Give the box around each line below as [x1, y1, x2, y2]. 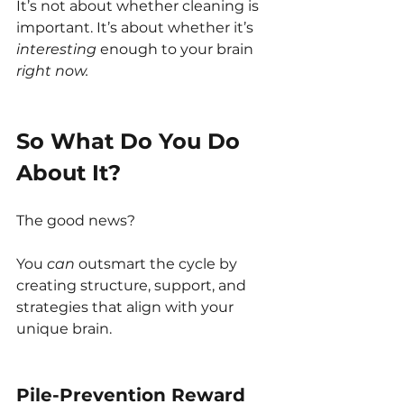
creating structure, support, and [16, 277, 250, 295]
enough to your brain [96, 41, 257, 59]
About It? [16, 160, 121, 187]
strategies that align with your [16, 298, 237, 317]
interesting [16, 41, 96, 59]
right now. [16, 62, 88, 80]
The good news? [16, 212, 135, 230]
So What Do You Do [16, 128, 246, 155]
